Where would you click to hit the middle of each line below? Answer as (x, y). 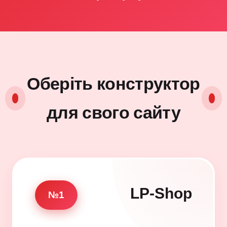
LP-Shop (161, 193)
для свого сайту (113, 113)
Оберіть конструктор (113, 84)
